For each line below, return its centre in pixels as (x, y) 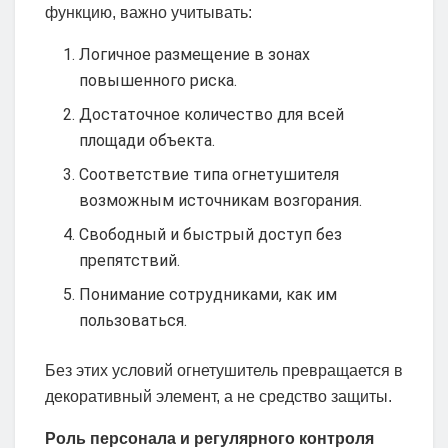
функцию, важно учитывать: (148, 13)
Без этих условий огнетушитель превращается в (224, 371)
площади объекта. (147, 141)
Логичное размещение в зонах (195, 55)
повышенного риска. (158, 81)
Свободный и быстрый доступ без (211, 235)
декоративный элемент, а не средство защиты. (218, 397)
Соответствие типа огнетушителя (209, 175)
